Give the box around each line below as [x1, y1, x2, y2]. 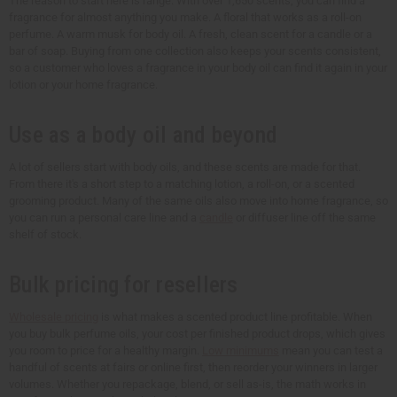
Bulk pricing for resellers [9, 271, 238, 299]
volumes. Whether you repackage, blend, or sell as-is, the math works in [9, 378, 366, 392]
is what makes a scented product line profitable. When [98, 310, 372, 324]
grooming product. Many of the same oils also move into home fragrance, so [9, 194, 388, 208]
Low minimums [202, 344, 279, 358]
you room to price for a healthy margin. [9, 344, 202, 358]
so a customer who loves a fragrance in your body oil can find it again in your [9, 61, 387, 75]
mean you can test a [279, 344, 383, 358]
